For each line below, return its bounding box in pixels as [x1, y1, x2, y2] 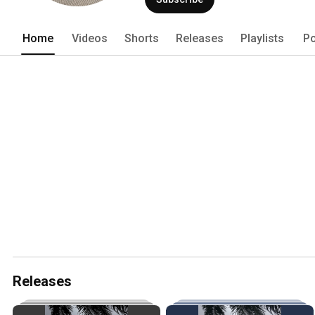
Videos [72, 31, 108, 45]
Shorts [124, 31, 159, 45]
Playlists [240, 31, 284, 45]
